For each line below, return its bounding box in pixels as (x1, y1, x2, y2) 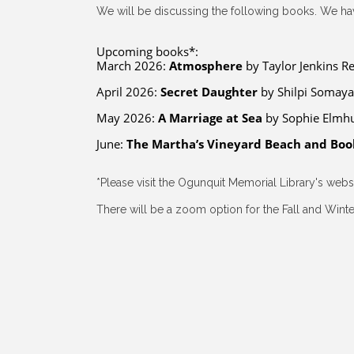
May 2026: (96, 109, 158, 126)
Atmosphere (169, 57, 243, 73)
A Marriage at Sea (158, 109, 262, 126)
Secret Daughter (160, 83, 258, 100)
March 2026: (96, 57, 169, 73)
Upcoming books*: (96, 43, 198, 59)
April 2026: (96, 83, 160, 100)
